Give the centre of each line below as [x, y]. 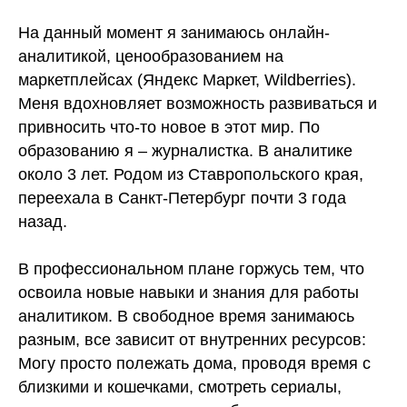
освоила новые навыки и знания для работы [189, 293]
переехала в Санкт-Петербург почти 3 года [182, 198]
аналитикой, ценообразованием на [151, 56]
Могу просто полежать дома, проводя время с [194, 363]
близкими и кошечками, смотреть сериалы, [180, 387]
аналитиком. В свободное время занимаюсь [186, 316]
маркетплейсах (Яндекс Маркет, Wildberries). [187, 80]
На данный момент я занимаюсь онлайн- [174, 33]
